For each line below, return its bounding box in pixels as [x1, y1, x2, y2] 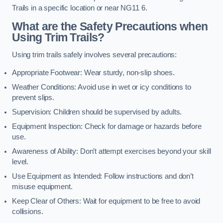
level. [12, 157, 29, 166]
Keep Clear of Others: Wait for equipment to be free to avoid [12, 197, 201, 205]
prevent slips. [12, 93, 54, 102]
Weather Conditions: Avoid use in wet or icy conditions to [12, 83, 191, 91]
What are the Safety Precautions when [12, 19, 208, 33]
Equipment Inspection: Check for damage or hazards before [12, 122, 202, 130]
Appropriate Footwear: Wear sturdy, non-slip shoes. [12, 68, 175, 77]
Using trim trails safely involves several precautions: [12, 51, 177, 59]
